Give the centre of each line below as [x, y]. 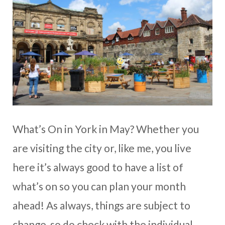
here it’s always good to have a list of [98, 167]
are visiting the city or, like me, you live [102, 148]
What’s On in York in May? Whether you [106, 129]
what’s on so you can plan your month [99, 186]
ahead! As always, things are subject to [101, 205]
